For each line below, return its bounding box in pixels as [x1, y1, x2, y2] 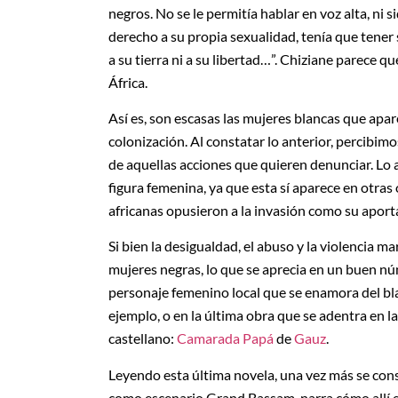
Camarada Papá [177, 330, 274, 347]
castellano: [108, 330, 177, 347]
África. [108, 73, 147, 91]
